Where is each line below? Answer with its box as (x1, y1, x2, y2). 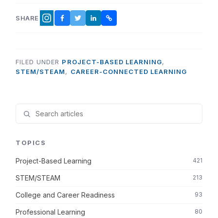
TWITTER (77, 16, 110, 24)
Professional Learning (16, 207, 85, 216)
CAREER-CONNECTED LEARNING (70, 67, 187, 75)
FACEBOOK (61, 16, 98, 24)
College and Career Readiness (16, 190, 115, 199)
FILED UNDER (16, 57, 62, 66)
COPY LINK (108, 16, 145, 24)
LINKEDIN (92, 16, 125, 24)
